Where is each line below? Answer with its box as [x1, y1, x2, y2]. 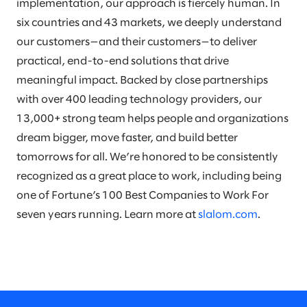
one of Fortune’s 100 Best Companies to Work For [16, 191, 269, 201]
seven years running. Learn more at [16, 210, 198, 220]
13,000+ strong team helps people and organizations [16, 114, 288, 124]
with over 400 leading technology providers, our [16, 95, 262, 105]
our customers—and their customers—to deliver [16, 37, 257, 47]
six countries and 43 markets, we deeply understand [16, 18, 282, 28]
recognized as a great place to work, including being [16, 171, 282, 182]
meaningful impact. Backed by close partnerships [16, 75, 268, 86]
